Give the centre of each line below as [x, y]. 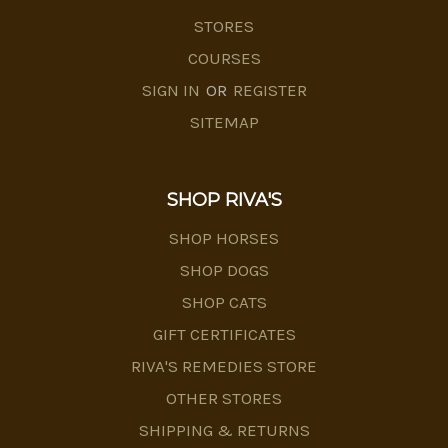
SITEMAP [224, 122]
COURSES [224, 58]
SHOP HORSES [224, 238]
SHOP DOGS [224, 270]
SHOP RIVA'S [224, 200]
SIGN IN [172, 90]
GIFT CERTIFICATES [224, 334]
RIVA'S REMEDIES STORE [224, 366]
